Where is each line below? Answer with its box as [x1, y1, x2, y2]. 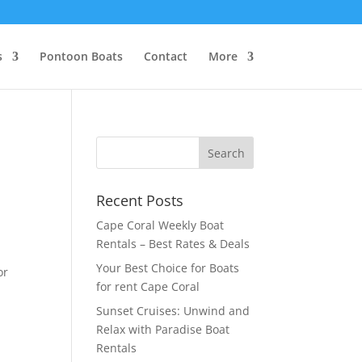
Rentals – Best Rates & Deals [96, 236, 250, 251]
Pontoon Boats [39, 48, 123, 64]
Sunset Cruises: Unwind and [96, 303, 250, 318]
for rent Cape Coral [96, 279, 200, 294]
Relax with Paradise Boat [96, 322, 230, 337]
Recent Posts [96, 191, 184, 210]
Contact [143, 48, 187, 64]
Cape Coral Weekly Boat [96, 217, 225, 233]
